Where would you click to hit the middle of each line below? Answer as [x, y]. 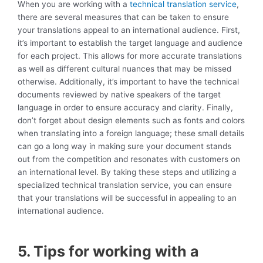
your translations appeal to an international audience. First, [129, 30]
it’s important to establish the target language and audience [130, 43]
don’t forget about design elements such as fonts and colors [131, 121]
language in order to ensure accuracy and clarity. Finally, [125, 108]
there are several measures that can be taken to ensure [123, 17]
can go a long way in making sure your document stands [124, 146]
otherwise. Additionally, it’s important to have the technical [128, 82]
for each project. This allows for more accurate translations [130, 56]
